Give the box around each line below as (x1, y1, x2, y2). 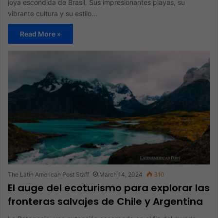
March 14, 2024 (99, 171, 143, 179)
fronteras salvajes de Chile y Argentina (8, 195, 203, 209)
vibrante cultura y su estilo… (8, 9, 97, 18)
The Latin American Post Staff (8, 171, 89, 179)
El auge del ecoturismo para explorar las (8, 181, 210, 195)
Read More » (20, 29, 61, 38)
